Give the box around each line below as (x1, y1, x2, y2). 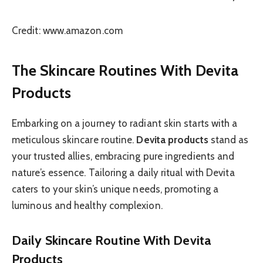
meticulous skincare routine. (12, 133, 137, 146)
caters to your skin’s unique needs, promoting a (12, 183, 218, 195)
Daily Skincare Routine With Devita (12, 232, 211, 248)
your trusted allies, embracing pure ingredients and (12, 150, 235, 162)
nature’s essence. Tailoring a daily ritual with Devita (12, 166, 235, 178)
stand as (208, 133, 249, 146)
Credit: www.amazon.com (12, 25, 123, 37)
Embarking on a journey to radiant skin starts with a (12, 117, 238, 129)
